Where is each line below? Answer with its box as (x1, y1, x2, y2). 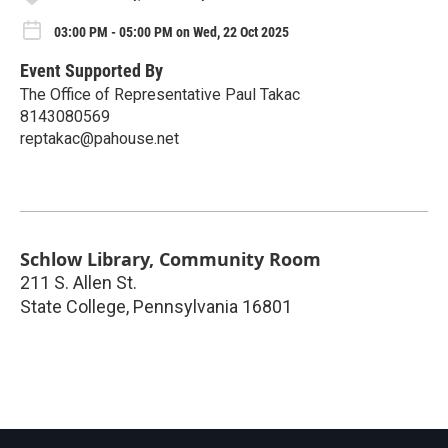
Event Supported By (20, 59, 163, 81)
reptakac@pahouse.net (20, 128, 179, 148)
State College (20, 295, 126, 317)
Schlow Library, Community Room (20, 246, 321, 271)
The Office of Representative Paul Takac (20, 84, 300, 104)
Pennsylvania (133, 295, 238, 317)
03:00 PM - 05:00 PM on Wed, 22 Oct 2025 (54, 23, 289, 40)
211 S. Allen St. (20, 271, 137, 293)
